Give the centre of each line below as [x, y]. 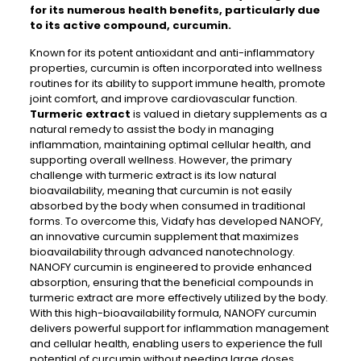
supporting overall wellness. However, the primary [160, 160]
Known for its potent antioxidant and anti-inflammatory [172, 53]
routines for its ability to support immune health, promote [177, 83]
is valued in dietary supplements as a [228, 114]
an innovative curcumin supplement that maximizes [164, 237]
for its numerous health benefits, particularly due [174, 10]
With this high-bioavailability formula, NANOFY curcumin [173, 313]
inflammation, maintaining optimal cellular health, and [170, 145]
